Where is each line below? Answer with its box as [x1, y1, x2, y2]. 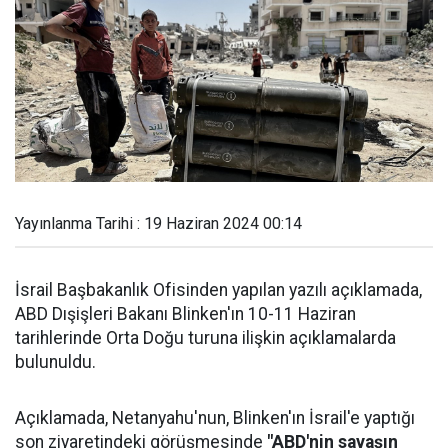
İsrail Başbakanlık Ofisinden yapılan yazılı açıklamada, [15, 280, 422, 300]
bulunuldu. [15, 352, 96, 372]
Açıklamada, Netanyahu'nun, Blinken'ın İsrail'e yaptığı [15, 408, 415, 428]
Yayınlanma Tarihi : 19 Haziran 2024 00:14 [15, 214, 302, 233]
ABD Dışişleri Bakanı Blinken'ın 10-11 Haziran [15, 304, 356, 324]
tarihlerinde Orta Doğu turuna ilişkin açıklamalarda [15, 328, 396, 348]
